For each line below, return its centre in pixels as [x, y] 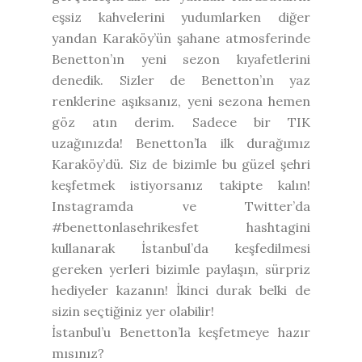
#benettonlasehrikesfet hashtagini [181, 227]
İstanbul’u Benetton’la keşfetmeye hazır [181, 332]
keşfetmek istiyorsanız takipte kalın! [181, 185]
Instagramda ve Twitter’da [181, 206]
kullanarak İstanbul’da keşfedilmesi [181, 248]
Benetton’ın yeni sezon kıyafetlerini [181, 59]
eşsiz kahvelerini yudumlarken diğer [181, 17]
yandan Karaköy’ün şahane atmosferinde [181, 38]
